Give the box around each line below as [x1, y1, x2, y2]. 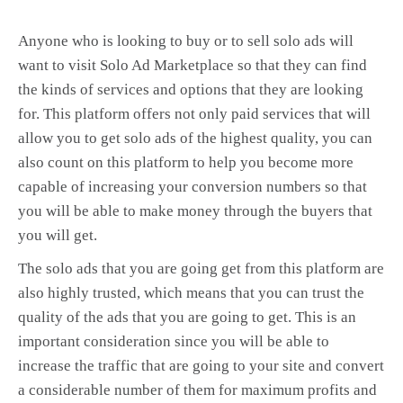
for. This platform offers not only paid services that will [18, 105, 371, 122]
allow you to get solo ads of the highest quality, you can [18, 130, 372, 147]
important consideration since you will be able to [18, 333, 329, 350]
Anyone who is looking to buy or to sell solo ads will [18, 32, 354, 49]
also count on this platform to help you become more [18, 154, 354, 171]
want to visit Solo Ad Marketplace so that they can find [18, 57, 367, 74]
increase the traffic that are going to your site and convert [18, 357, 384, 374]
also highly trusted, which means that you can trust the [18, 284, 364, 301]
